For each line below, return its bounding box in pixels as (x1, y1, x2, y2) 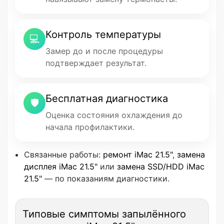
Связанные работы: (24, 149, 103, 159)
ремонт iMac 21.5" (103, 149, 172, 159)
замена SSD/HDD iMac (117, 161, 204, 171)
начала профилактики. (45, 122, 134, 132)
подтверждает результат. (45, 58, 146, 68)
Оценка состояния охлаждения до (45, 110, 182, 120)
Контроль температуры (45, 28, 161, 40)
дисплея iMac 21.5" (24, 161, 97, 171)
